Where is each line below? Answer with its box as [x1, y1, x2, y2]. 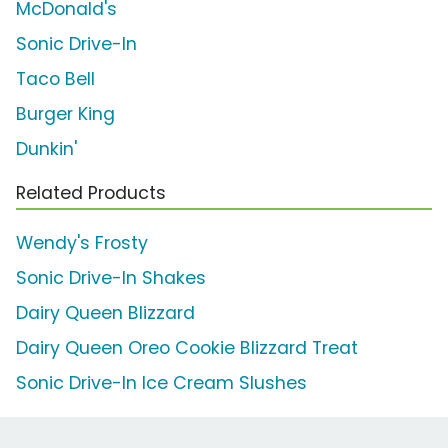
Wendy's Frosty [16, 231, 148, 256]
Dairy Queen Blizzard [16, 301, 195, 326]
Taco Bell [16, 67, 95, 92]
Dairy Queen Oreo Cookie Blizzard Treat [16, 336, 358, 361]
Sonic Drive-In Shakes [16, 266, 206, 291]
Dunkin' [16, 137, 77, 162]
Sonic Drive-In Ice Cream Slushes [16, 371, 307, 396]
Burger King [16, 102, 115, 127]
